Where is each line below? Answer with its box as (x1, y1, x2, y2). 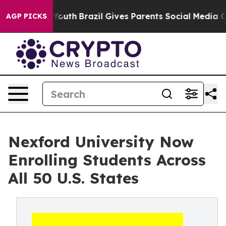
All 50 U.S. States (8, 168, 139, 188)
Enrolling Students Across (8, 150, 206, 169)
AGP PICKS (6, 12, 47, 21)
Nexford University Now (8, 132, 194, 151)
